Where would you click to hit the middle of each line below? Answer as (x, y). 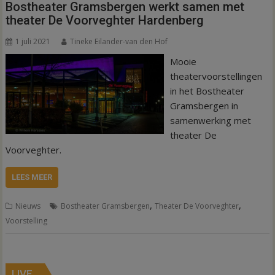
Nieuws (28, 206)
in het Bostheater (207, 91)
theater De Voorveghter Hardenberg (105, 20)
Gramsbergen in (204, 105)
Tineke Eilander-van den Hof (119, 41)
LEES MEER (32, 177)
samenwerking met (210, 120)
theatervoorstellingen (216, 76)
